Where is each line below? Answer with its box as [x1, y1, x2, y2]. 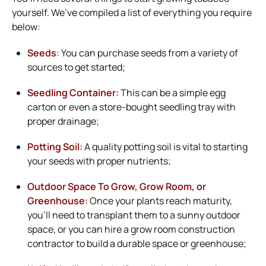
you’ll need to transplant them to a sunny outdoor [27, 208, 240, 221]
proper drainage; [27, 114, 99, 128]
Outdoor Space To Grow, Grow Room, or [27, 179, 206, 193]
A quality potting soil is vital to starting [83, 140, 248, 153]
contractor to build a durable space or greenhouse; [27, 236, 246, 250]
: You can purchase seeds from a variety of [56, 46, 238, 59]
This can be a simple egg [119, 85, 226, 99]
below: [12, 20, 40, 33]
